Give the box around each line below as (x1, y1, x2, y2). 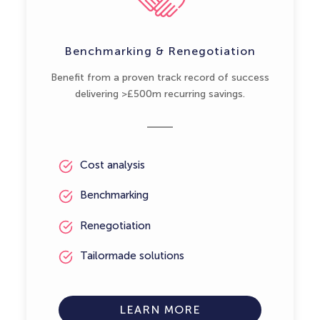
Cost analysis (79, 158, 145, 171)
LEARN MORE (119, 303, 201, 317)
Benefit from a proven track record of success (50, 71, 269, 84)
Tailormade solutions (79, 249, 184, 263)
